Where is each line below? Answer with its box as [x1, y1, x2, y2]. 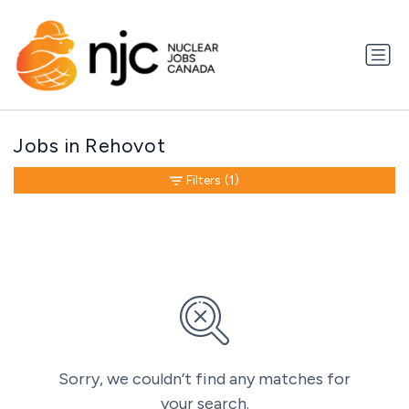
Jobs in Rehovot [14, 133, 166, 158]
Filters [186, 173, 221, 189]
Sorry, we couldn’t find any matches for [58, 369, 351, 390]
